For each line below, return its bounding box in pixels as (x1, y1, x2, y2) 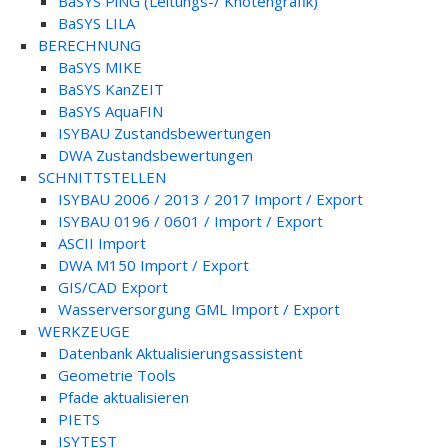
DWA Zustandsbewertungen (57, 145, 253, 165)
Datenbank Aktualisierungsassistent (57, 343, 303, 363)
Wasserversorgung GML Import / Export (57, 299, 340, 319)
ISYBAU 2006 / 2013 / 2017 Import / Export (57, 189, 363, 209)
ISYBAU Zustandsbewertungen (57, 123, 271, 143)
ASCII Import (57, 233, 146, 253)
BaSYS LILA (57, 13, 135, 33)
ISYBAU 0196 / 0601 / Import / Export (57, 211, 323, 231)
